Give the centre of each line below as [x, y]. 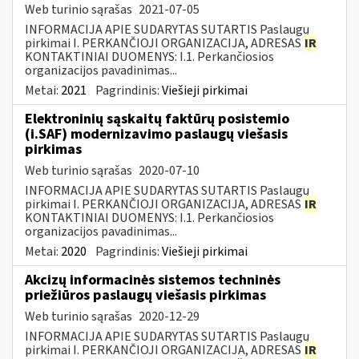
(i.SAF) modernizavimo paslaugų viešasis [156, 134]
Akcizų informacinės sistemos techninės [153, 280]
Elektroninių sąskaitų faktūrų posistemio [157, 119]
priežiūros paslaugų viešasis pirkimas [145, 295]
